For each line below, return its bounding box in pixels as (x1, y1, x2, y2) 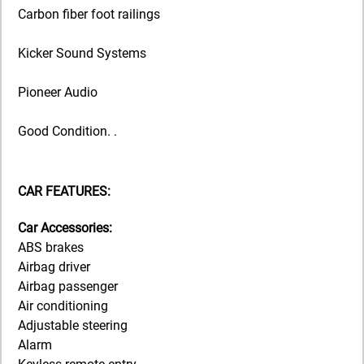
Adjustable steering (18, 318, 128, 334)
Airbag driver (18, 259, 90, 275)
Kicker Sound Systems (18, 45, 146, 61)
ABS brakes (18, 240, 84, 256)
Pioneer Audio (18, 84, 97, 100)
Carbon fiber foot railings (18, 6, 160, 22)
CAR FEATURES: (18, 184, 110, 200)
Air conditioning (18, 298, 108, 314)
